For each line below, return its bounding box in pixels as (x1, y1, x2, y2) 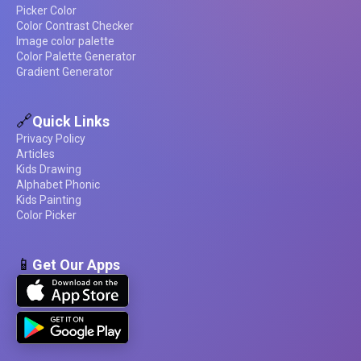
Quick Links (32, 112, 110, 130)
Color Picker (16, 209, 77, 222)
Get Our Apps (32, 255, 120, 273)
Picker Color (16, 4, 77, 18)
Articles (16, 147, 55, 161)
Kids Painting (16, 193, 81, 207)
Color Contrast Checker (16, 19, 134, 33)
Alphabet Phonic (16, 178, 100, 192)
